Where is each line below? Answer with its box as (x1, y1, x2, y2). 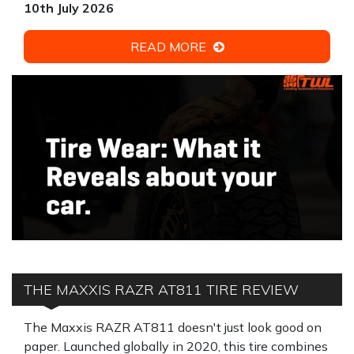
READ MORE (130, 39, 209, 55)
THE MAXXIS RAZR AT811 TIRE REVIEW (24, 281, 299, 299)
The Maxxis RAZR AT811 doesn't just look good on (24, 319, 322, 335)
